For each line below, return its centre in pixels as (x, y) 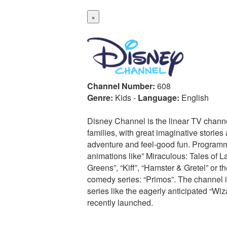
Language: (159, 98)
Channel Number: (121, 86)
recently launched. (120, 202)
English (195, 98)
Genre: (100, 98)
